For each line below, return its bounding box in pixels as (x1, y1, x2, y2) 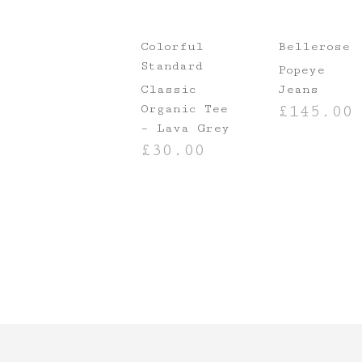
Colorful (141, 40, 204, 54)
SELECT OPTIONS (141, 173, 235, 186)
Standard (141, 59, 204, 74)
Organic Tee (141, 102, 229, 116)
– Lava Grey (141, 121, 230, 136)
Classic (141, 82, 197, 97)
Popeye (277, 63, 325, 78)
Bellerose (277, 40, 350, 54)
